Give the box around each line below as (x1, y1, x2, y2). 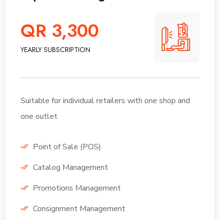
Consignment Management (33, 203, 125, 214)
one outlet (21, 110, 57, 122)
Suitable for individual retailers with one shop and (21, 95, 190, 106)
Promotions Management (33, 182, 121, 193)
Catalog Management (33, 162, 108, 173)
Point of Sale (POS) (33, 141, 101, 152)
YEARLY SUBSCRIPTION (21, 45, 90, 55)
